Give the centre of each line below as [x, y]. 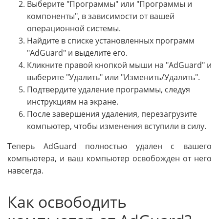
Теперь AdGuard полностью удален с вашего [109, 146]
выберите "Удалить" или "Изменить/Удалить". [113, 77]
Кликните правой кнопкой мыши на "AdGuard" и [119, 65]
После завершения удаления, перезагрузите [112, 114]
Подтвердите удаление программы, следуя [109, 90]
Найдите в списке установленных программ [111, 41]
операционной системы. [74, 29]
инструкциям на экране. [73, 102]
